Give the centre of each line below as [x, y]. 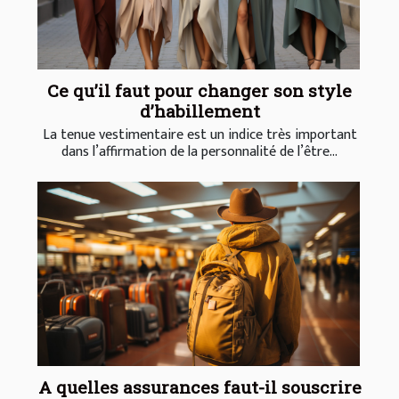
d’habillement [199, 111]
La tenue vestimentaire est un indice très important [199, 135]
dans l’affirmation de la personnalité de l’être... [199, 152]
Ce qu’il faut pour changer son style [199, 91]
